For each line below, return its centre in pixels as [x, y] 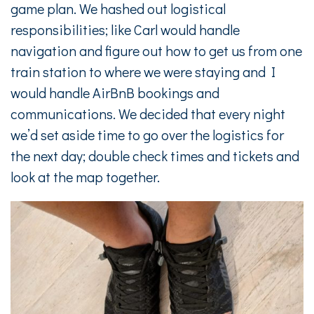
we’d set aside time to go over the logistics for [147, 135]
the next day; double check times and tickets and [155, 156]
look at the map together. [85, 177]
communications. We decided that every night [148, 114]
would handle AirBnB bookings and [115, 93]
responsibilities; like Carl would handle [125, 29]
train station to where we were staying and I [143, 71]
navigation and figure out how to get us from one [156, 50]
